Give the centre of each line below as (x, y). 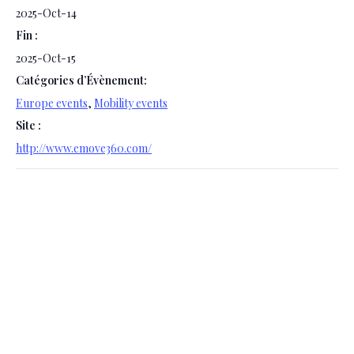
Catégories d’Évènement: (81, 81)
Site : (28, 126)
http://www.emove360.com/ (84, 149)
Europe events (52, 104)
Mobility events (131, 104)
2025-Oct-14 (46, 13)
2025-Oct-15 (46, 58)
